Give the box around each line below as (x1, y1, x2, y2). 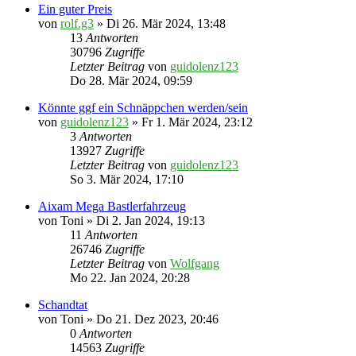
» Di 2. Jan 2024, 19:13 (83, 214, 205, 228)
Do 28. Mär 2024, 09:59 (70, 74, 192, 88)
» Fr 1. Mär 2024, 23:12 (129, 115, 253, 130)
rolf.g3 (60, 17, 94, 31)
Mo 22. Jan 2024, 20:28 (70, 271, 190, 285)
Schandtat (38, 298, 87, 312)
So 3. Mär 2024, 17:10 (70, 172, 184, 187)
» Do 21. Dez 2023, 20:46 (83, 312, 219, 327)
